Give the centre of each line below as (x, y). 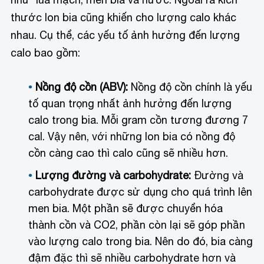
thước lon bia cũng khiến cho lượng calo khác (124, 17)
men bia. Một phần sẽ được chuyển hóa (126, 209)
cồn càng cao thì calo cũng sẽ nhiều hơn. (130, 153)
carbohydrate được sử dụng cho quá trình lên (141, 192)
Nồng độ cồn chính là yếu (190, 87)
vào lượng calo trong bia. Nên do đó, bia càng (141, 242)
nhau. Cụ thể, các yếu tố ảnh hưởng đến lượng (126, 35)
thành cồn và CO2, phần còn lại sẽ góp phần (137, 225)
